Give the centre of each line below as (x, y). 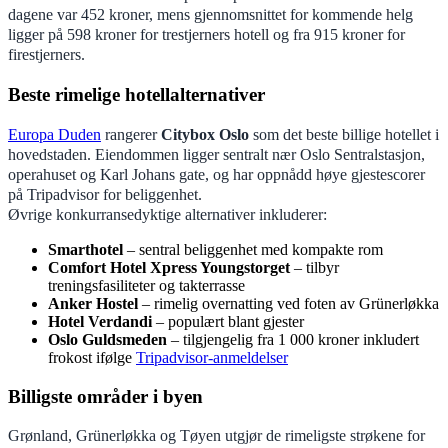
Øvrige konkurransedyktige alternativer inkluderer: (167, 214)
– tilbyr (314, 267)
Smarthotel (85, 249)
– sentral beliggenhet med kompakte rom (253, 249)
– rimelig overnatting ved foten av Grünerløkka (288, 303)
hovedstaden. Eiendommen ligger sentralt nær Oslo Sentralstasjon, (216, 154)
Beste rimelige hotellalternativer (136, 95)
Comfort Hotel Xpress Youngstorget (169, 267)
